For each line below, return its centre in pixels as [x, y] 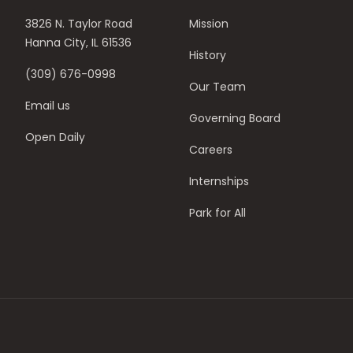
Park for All [217, 212]
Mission [209, 23]
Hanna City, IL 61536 [78, 42]
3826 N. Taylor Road [79, 23]
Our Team [217, 86]
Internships [219, 181]
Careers [211, 149]
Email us [48, 105]
